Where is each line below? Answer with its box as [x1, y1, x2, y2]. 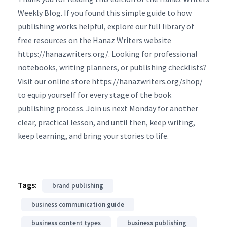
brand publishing [52, 181, 103, 190]
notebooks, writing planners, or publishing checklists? [18, 62, 207, 72]
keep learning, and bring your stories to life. [18, 130, 169, 141]
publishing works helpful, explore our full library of [18, 21, 194, 31]
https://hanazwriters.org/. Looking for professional [18, 48, 198, 59]
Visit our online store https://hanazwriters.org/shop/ [18, 75, 203, 86]
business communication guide [31, 200, 124, 209]
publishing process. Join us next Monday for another [18, 103, 198, 113]
